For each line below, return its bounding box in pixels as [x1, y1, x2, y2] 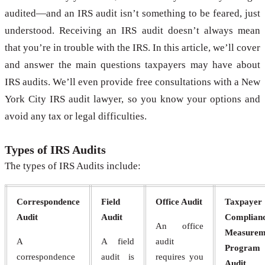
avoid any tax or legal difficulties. [5, 111, 147, 122]
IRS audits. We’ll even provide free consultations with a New [5, 76, 260, 88]
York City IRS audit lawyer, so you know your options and [5, 93, 260, 105]
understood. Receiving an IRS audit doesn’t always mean [5, 25, 260, 37]
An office [156, 221, 203, 231]
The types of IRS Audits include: [5, 160, 141, 172]
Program [225, 243, 260, 253]
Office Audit [156, 197, 202, 207]
